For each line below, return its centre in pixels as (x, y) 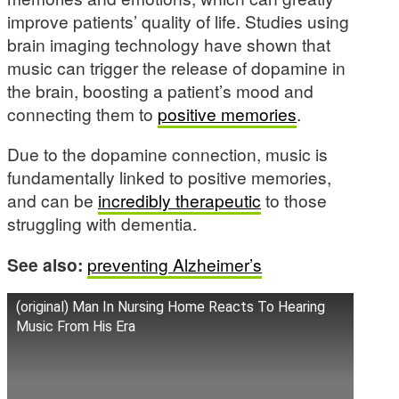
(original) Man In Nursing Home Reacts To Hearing (171, 306)
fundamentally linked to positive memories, (169, 177)
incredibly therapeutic (179, 200)
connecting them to (82, 114)
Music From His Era (76, 326)
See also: (47, 264)
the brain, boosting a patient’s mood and (160, 91)
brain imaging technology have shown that (169, 45)
